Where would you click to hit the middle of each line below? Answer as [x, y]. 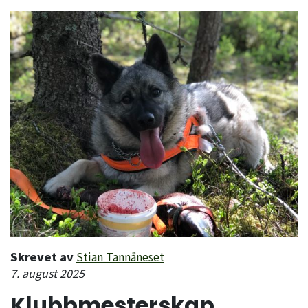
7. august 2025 [47, 273]
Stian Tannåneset [120, 256]
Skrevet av [42, 256]
